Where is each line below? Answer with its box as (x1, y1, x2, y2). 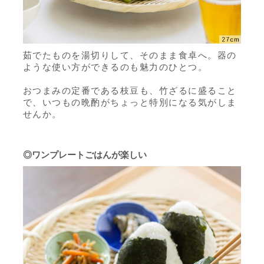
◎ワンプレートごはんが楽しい (22, 149, 147, 160)
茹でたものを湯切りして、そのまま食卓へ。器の (22, 49, 237, 60)
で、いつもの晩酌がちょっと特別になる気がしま (22, 97, 237, 107)
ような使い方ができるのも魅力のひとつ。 (22, 61, 208, 72)
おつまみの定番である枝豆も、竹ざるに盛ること (22, 85, 237, 95)
